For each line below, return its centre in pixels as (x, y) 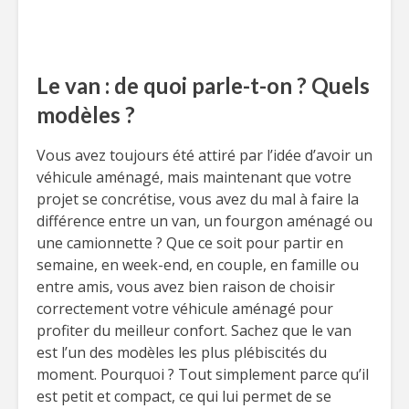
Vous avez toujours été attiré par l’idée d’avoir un (204, 155)
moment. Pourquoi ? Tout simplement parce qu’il (203, 374)
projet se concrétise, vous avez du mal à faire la (198, 199)
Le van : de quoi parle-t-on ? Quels (203, 85)
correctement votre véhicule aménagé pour (185, 309)
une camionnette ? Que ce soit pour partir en (190, 243)
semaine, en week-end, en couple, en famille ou (198, 265)
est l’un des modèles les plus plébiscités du (182, 352)
